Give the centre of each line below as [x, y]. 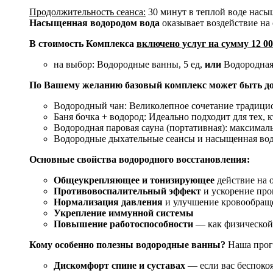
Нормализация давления [108, 202]
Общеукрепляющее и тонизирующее [134, 180]
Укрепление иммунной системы [124, 213]
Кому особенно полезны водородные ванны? [129, 245]
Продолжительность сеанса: [87, 12]
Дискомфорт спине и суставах [121, 266]
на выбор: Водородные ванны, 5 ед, [129, 65]
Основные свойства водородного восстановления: [140, 160]
